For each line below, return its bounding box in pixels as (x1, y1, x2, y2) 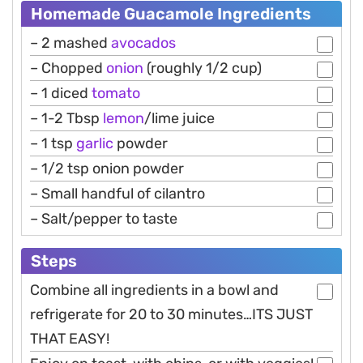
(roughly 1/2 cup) (143, 58, 262, 77)
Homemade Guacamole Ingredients (31, 3, 311, 23)
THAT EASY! (30, 329, 109, 348)
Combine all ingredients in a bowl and (30, 280, 279, 299)
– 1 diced (30, 83, 92, 102)
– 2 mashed (30, 33, 111, 52)
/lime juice (144, 109, 215, 127)
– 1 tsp (30, 134, 76, 152)
